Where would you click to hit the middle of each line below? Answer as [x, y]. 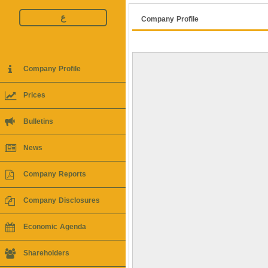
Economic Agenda [55, 227]
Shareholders [46, 253]
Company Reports [55, 174]
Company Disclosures [62, 200]
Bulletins [38, 121]
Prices [34, 95]
